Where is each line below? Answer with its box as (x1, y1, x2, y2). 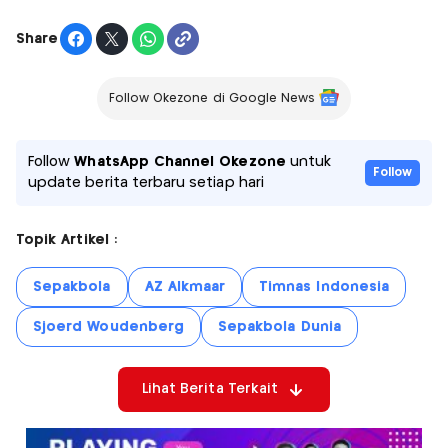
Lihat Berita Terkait (141, 382, 279, 397)
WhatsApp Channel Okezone (74, 155, 286, 170)
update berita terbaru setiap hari (28, 176, 264, 191)
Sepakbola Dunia (217, 320, 341, 335)
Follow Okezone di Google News (108, 93, 316, 105)
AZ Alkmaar (144, 280, 226, 295)
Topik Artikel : (16, 233, 117, 248)
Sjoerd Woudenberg (33, 320, 184, 335)
